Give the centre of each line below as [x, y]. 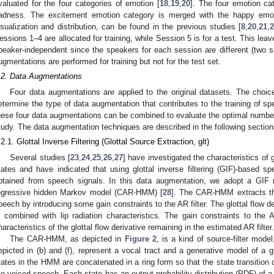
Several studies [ [40, 158]
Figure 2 [140, 239]
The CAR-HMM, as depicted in [67, 239]
